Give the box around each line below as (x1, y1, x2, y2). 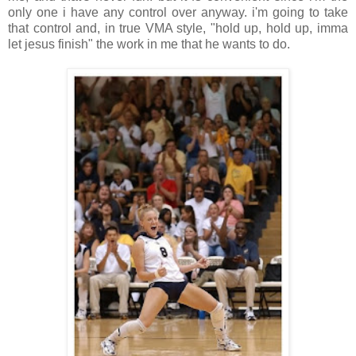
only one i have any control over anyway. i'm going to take (8, 6, 348, 20)
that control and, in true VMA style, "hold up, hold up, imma (8, 21, 348, 36)
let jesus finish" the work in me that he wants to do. (8, 37, 290, 52)
